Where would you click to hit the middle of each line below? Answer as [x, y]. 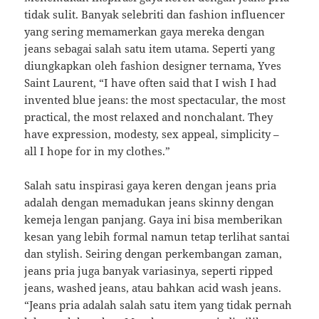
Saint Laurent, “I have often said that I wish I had [151, 83]
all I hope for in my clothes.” [98, 151]
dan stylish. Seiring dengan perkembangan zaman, [153, 254]
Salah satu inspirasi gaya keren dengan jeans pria [151, 185]
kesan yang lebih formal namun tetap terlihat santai [157, 237]
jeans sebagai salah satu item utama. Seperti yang [150, 49]
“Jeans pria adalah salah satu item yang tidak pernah [158, 305]
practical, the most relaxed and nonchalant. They [149, 117]
